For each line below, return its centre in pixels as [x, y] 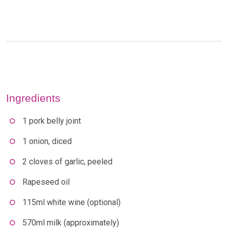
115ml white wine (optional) [72, 203]
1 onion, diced [47, 141]
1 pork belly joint [52, 121]
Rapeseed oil [46, 182]
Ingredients [33, 98]
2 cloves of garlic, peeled [67, 162]
